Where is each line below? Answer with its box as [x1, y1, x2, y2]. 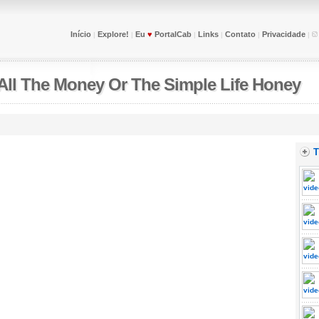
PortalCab [152, 30, 192, 38]
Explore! [97, 30, 129, 38]
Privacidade [261, 30, 305, 38]
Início [70, 30, 91, 38]
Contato [224, 30, 256, 38]
